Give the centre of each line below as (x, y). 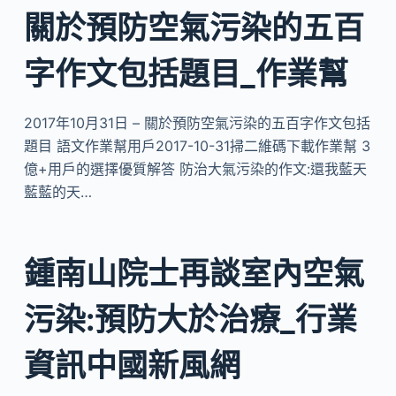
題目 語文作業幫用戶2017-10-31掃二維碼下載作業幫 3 (197, 146)
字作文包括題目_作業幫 (186, 73)
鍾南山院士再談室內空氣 (194, 273)
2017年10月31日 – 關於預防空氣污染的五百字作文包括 (197, 123)
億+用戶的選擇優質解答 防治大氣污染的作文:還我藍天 (195, 169)
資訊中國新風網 (132, 365)
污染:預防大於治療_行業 (190, 319)
